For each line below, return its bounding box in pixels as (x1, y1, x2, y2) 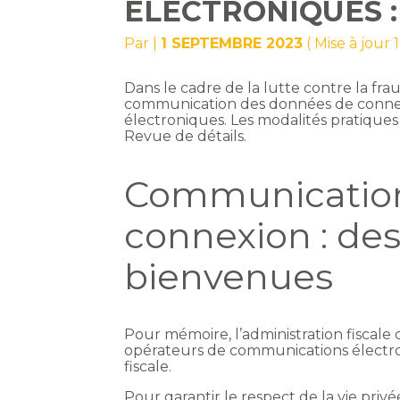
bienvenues (124, 254, 334, 299)
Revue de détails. (124, 128, 247, 146)
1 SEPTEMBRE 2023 (161, 35, 304, 53)
